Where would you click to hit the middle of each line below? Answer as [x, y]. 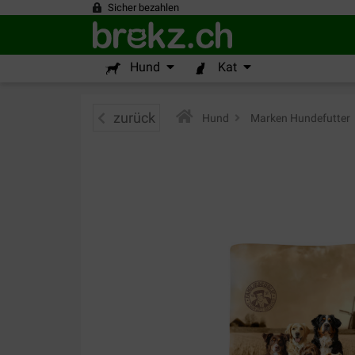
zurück [134, 118]
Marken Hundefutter [299, 118]
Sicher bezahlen [143, 8]
